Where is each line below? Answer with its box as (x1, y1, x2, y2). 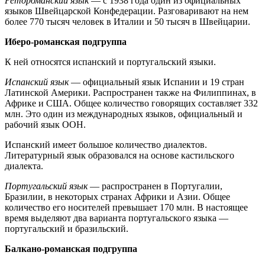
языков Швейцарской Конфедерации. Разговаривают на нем (5, 5, 248, 16)
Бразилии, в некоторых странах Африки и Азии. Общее (5, 191, 230, 202)
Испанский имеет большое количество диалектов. (5, 139, 207, 150)
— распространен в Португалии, (90, 180, 222, 191)
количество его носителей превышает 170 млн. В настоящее (5, 202, 248, 212)
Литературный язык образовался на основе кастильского (5, 150, 234, 160)
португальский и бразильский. (5, 223, 128, 234)
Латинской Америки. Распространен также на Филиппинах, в (5, 87, 256, 98)
